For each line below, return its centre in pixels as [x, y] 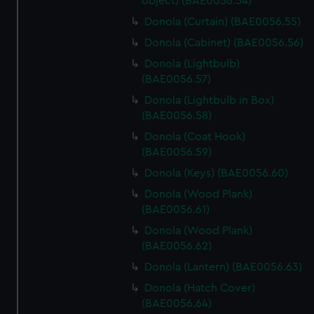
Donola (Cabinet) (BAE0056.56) [224, 43]
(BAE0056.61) [176, 210]
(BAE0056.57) [177, 79]
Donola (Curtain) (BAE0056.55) [223, 22]
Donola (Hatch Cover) [200, 288]
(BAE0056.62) [177, 246]
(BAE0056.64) [177, 303]
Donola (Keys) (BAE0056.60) [217, 173]
